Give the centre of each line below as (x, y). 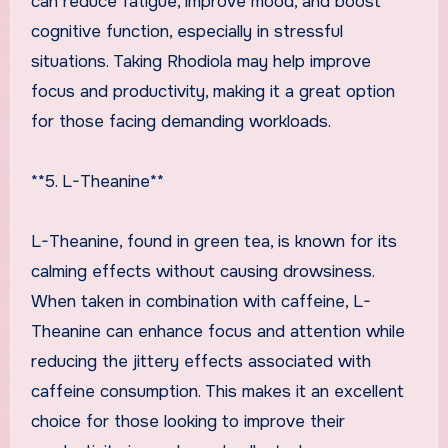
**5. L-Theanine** (97, 181)
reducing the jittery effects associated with (200, 361)
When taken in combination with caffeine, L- (200, 301)
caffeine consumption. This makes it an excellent (217, 391)
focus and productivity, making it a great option (212, 91)
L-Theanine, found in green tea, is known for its (213, 241)
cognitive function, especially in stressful (186, 31)
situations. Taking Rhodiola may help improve (200, 61)
